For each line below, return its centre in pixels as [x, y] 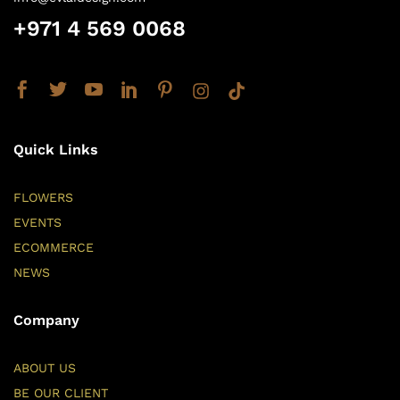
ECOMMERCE [54, 248]
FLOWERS [43, 198]
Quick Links [56, 150]
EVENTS [37, 223]
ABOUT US [45, 368]
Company [46, 321]
